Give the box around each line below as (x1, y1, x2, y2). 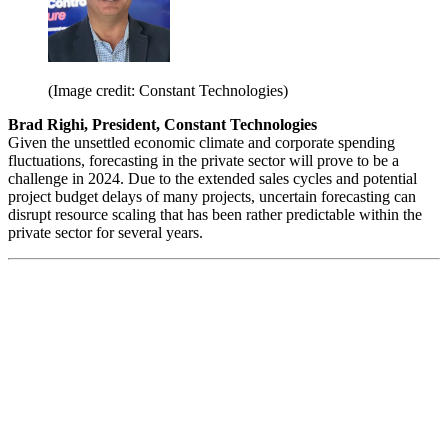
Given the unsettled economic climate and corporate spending (8, 133, 395, 151)
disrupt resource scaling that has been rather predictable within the (8, 205, 422, 223)
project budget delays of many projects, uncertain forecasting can (8, 187, 416, 205)
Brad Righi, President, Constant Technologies (8, 115, 317, 133)
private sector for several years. (8, 223, 203, 241)
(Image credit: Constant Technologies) (48, 81, 288, 99)
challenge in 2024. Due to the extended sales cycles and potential (8, 169, 417, 187)
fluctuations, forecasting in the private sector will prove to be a (8, 151, 399, 169)
